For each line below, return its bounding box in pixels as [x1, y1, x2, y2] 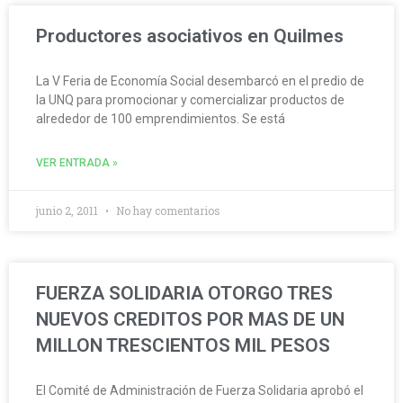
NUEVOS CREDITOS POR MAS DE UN [36, 309, 345, 331]
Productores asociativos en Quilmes [36, 25, 344, 48]
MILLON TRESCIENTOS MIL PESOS [36, 335, 330, 357]
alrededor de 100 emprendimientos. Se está [36, 112, 285, 127]
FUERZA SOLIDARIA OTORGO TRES [36, 282, 333, 305]
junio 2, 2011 [36, 203, 101, 219]
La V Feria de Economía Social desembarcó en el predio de [36, 74, 364, 89]
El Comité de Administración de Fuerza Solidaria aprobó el [36, 383, 363, 399]
